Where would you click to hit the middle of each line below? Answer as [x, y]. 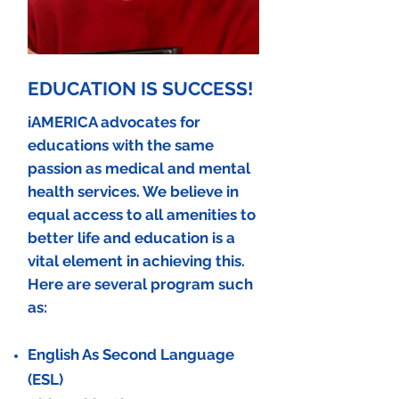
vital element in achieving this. [136, 261]
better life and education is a [131, 238]
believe [196, 191]
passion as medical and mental [139, 168]
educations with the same [121, 145]
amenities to [211, 215]
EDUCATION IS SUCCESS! [140, 89]
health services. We [99, 191]
